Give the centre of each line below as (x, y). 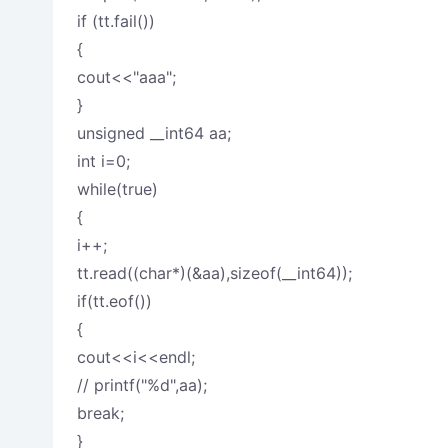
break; (100, 413)
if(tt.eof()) (114, 301)
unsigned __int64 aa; (153, 133)
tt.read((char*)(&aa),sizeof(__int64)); (214, 273)
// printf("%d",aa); (141, 385)
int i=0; (103, 161)
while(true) (117, 189)
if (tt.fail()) (115, 21)
